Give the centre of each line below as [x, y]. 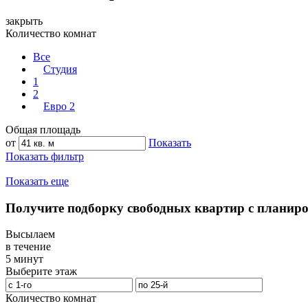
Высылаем [30, 234]
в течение [28, 247]
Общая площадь [43, 130]
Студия [60, 69]
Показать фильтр [45, 157]
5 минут [24, 259]
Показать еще [37, 181]
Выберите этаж [41, 272]
